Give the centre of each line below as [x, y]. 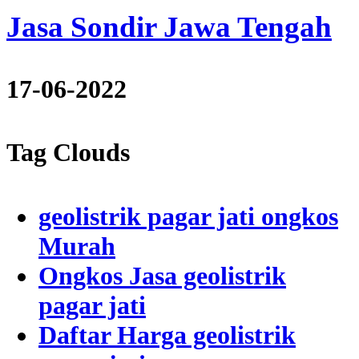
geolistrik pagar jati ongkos [188, 216]
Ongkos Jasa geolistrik [162, 275]
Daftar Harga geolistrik [167, 335]
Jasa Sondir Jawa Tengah [169, 27]
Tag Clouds [68, 153]
